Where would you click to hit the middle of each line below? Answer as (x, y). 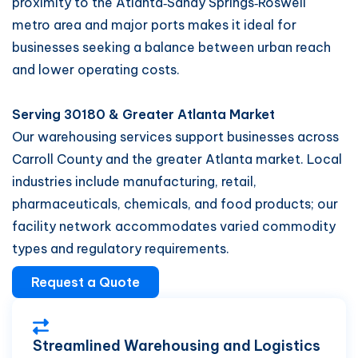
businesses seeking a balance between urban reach (171, 47)
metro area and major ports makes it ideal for (154, 25)
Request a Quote (86, 282)
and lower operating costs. (96, 70)
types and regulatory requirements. (121, 249)
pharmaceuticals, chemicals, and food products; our (175, 204)
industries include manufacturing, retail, (134, 181)
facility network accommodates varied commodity (174, 226)
